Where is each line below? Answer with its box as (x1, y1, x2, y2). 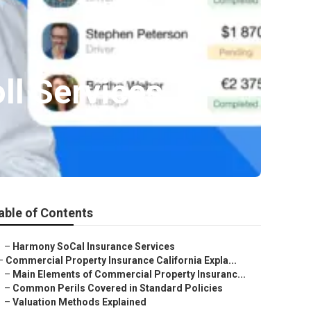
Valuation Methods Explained (12, 296, 146, 308)
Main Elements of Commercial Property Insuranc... (12, 269, 246, 280)
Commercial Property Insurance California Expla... (6, 255, 237, 266)
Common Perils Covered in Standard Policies (12, 283, 223, 294)
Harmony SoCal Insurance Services (12, 241, 175, 252)
